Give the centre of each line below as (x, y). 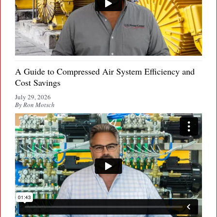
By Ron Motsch (35, 104)
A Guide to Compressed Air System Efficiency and (105, 71)
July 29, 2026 (33, 97)
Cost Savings (38, 82)
